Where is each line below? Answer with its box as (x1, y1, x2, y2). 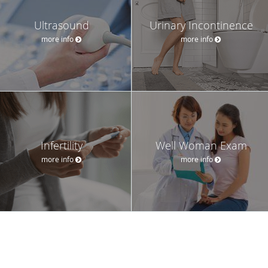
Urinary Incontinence (149, 17, 253, 32)
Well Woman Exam (155, 138, 247, 153)
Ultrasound (34, 17, 89, 32)
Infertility (41, 138, 83, 153)
